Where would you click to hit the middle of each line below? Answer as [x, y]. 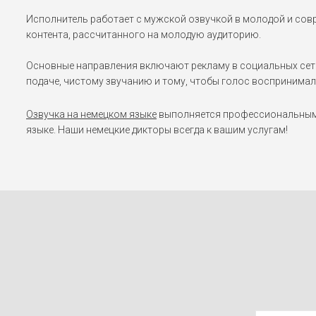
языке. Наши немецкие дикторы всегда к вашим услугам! [157, 129]
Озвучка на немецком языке [91, 114]
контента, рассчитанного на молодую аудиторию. [144, 34]
